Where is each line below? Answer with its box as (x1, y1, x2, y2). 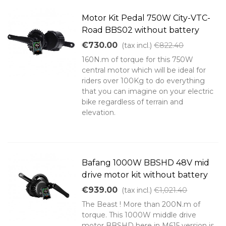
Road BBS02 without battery (82, 25, 200, 35)
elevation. (82, 108, 116, 118)
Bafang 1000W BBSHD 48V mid (82, 158, 210, 168)
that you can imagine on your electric (82, 87, 214, 96)
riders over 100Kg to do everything (82, 76, 205, 86)
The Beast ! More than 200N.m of (82, 200, 201, 209)
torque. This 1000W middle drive (82, 210, 197, 220)
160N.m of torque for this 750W (82, 55, 194, 65)
